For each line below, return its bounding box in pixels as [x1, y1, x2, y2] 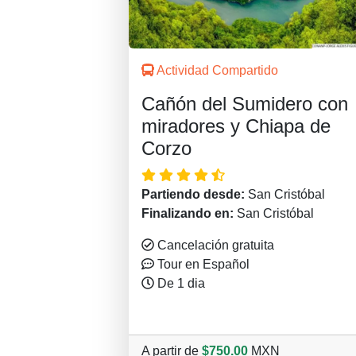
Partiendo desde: [141, 188, 248, 202]
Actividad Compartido [154, 64, 278, 78]
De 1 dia [154, 277, 205, 291]
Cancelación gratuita [154, 238, 274, 253]
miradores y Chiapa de [141, 115, 331, 137]
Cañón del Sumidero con [141, 93, 348, 115]
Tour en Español [154, 257, 250, 272]
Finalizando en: [141, 207, 237, 221]
